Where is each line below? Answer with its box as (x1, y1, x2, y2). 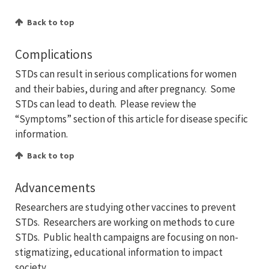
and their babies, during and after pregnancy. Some (15, 82, 235, 96)
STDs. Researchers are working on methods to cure (15, 216, 235, 229)
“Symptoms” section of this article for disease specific (15, 112, 248, 126)
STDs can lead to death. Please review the (15, 97, 196, 111)
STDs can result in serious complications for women (15, 67, 237, 81)
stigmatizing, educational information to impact (15, 246, 223, 259)
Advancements (15, 180, 95, 196)
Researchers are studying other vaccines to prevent (15, 201, 236, 214)
